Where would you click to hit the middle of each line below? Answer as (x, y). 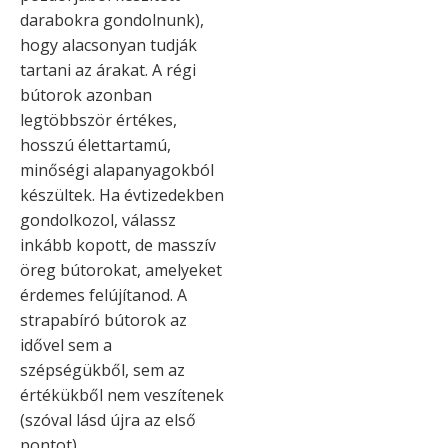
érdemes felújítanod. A (103, 294)
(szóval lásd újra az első (108, 419)
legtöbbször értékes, (98, 119)
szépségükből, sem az (102, 369)
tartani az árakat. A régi (108, 69)
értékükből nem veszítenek (122, 394)
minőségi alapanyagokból (117, 169)
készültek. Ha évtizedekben (122, 194)
